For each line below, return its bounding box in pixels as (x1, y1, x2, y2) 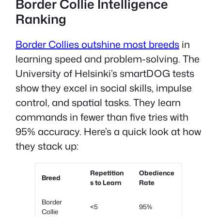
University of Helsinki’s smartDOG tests (15, 66, 194, 80)
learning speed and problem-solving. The (15, 52, 200, 66)
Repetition (90, 168, 124, 178)
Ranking (15, 10, 66, 28)
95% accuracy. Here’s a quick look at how (15, 124, 201, 139)
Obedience (139, 168, 175, 178)
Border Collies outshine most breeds (15, 37, 179, 51)
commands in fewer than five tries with (15, 110, 188, 124)
